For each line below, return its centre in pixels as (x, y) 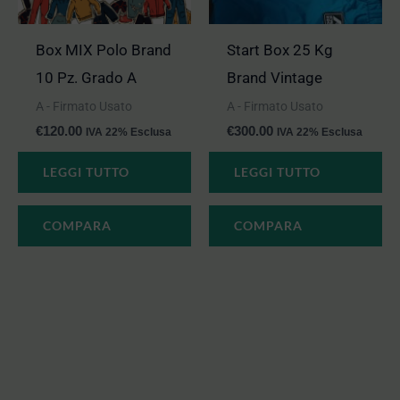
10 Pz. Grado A (87, 77)
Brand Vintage (275, 77)
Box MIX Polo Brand (104, 50)
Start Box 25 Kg (280, 50)
